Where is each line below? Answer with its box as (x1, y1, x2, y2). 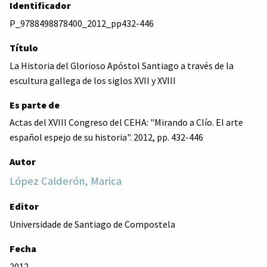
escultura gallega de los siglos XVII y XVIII (10, 74, 176, 86)
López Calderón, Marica (10, 174, 122, 188)
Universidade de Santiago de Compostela (10, 218, 175, 230)
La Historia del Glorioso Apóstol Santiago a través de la (10, 59, 234, 72)
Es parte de (10, 98, 60, 111)
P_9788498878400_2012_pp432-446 (10, 17, 154, 29)
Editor (10, 200, 39, 213)
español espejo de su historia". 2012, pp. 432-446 (10, 131, 203, 144)
